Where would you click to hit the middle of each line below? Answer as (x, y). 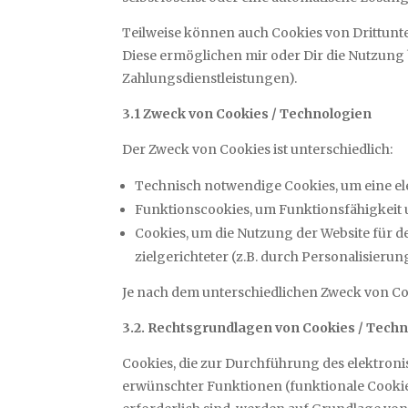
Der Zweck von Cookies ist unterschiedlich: (258, 150)
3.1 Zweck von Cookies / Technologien (247, 114)
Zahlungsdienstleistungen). (210, 79)
